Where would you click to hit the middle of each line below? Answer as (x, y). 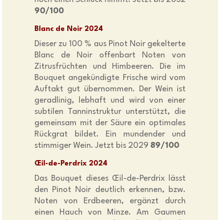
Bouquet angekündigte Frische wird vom (110, 78)
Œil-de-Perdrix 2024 (71, 164)
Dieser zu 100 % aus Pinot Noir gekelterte (110, 44)
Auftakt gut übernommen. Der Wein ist (110, 89)
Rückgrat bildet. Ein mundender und (110, 135)
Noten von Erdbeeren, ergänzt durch (110, 201)
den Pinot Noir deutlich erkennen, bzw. (110, 190)
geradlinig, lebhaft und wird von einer (110, 101)
